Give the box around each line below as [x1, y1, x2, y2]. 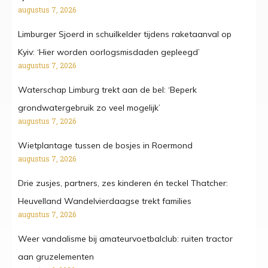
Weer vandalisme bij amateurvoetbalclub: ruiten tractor [18, 233, 233, 245]
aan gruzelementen [18, 251, 94, 263]
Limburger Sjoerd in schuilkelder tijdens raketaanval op [18, 29, 232, 40]
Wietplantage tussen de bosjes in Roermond [18, 140, 193, 151]
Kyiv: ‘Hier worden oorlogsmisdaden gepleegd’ [18, 47, 200, 58]
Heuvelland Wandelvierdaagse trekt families [18, 196, 191, 207]
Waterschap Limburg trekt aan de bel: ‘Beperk [18, 84, 197, 96]
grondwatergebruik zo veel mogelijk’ [18, 102, 160, 114]
